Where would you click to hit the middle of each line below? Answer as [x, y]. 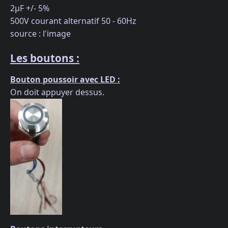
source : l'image [40, 34]
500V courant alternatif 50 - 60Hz [73, 21]
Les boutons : [45, 58]
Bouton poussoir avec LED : [65, 79]
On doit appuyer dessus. [57, 92]
